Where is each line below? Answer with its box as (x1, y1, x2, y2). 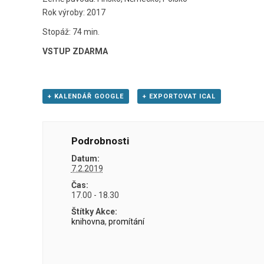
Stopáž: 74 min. (42, 27, 100, 37)
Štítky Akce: (71, 206, 117, 216)
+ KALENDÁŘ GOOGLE (48, 92, 124, 100)
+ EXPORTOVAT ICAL (142, 92, 216, 100)
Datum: (71, 153, 100, 163)
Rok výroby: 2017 (42, 7, 105, 17)
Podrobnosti (71, 134, 129, 147)
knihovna (71, 216, 105, 226)
